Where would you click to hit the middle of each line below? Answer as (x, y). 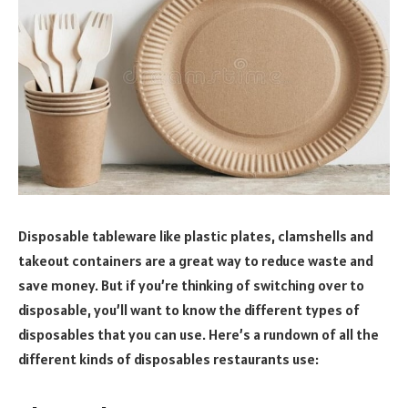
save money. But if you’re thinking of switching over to (191, 285)
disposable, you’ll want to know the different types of (189, 309)
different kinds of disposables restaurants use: (168, 358)
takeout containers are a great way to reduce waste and (196, 260)
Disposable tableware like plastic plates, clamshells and (196, 235)
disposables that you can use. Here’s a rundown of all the (199, 334)
